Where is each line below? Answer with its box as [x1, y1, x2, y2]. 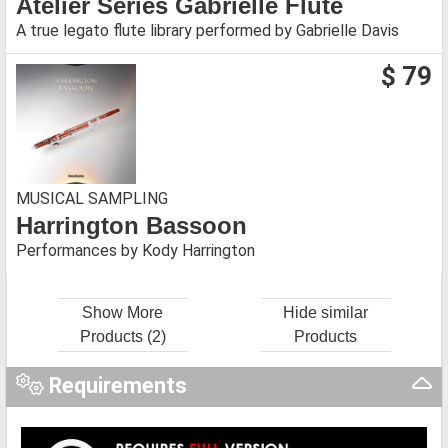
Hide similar [283, 303, 368, 321]
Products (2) [79, 327, 166, 345]
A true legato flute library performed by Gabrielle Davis [16, 20, 399, 40]
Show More [82, 303, 163, 321]
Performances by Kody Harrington [16, 240, 255, 260]
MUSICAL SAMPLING [16, 188, 168, 208]
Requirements [43, 372, 187, 398]
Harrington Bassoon [16, 211, 247, 239]
